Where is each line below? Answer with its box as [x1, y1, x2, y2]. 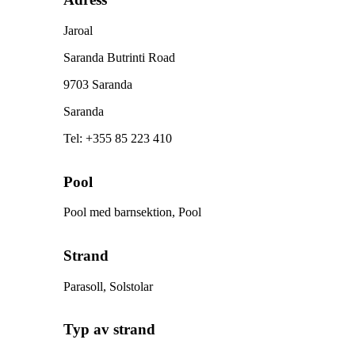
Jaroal [63, 23, 93, 37]
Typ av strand [63, 321, 155, 338]
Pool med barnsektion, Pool [63, 205, 201, 219]
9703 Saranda [63, 77, 132, 91]
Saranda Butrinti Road [63, 50, 175, 64]
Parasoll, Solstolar [63, 279, 153, 293]
